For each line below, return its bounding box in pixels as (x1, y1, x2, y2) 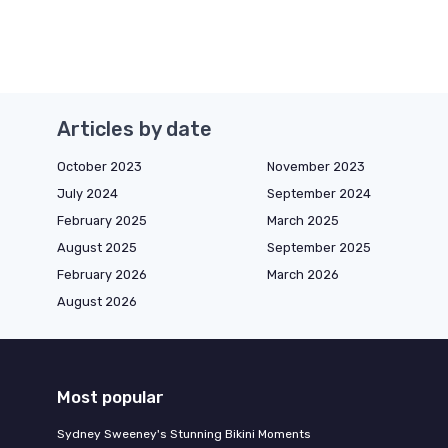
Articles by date (57, 116, 212, 141)
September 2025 (267, 239, 371, 255)
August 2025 (57, 239, 137, 255)
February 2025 (57, 212, 147, 228)
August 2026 (57, 293, 137, 309)
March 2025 (267, 212, 339, 228)
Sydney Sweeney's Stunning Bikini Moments (57, 426, 311, 441)
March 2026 (267, 266, 339, 282)
